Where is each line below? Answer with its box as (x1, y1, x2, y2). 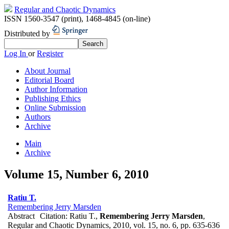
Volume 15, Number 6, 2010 (4, 167, 149, 181)
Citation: (40, 211, 70, 220)
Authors (25, 112, 51, 121)
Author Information (25, 85, 87, 94)
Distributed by (4, 29, 52, 38)
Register (37, 49, 63, 58)
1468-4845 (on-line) (85, 14, 150, 23)
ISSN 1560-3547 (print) (4, 14, 81, 23)
